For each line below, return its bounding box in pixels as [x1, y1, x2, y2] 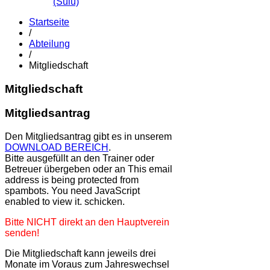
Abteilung [29, 38, 70, 49]
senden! [5, 228, 39, 239]
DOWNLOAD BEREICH [5, 142, 108, 153]
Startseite [29, 16, 69, 27]
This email [128, 164, 172, 175]
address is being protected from [5, 175, 139, 186]
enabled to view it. [5, 196, 82, 207]
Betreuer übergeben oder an [5, 164, 128, 175]
